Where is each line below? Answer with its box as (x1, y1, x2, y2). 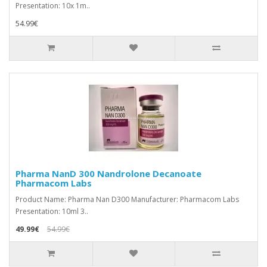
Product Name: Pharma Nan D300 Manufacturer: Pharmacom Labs (15, 194, 239, 204)
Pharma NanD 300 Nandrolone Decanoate (15, 167, 201, 179)
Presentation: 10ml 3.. (15, 206, 88, 216)
